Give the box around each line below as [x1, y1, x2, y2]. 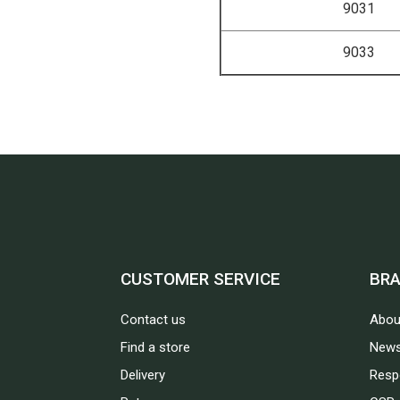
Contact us [121, 312, 186, 328]
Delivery [121, 367, 165, 383]
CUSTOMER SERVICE [121, 269, 280, 289]
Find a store [121, 339, 190, 355]
